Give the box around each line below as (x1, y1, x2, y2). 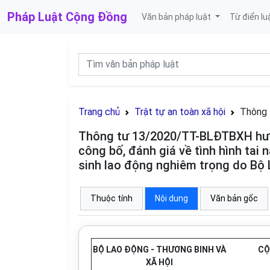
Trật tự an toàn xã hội (134, 106, 225, 118)
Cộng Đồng (66, 10, 127, 24)
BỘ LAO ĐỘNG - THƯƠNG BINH (93, 245, 214, 254)
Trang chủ (78, 106, 120, 118)
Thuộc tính (90, 193, 133, 203)
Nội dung (155, 193, 188, 203)
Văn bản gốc (210, 193, 258, 203)
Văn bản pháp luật (142, 11, 213, 22)
